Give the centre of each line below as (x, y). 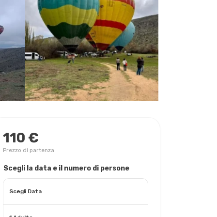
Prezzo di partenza (29, 150)
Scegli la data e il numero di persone (66, 168)
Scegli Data (25, 191)
